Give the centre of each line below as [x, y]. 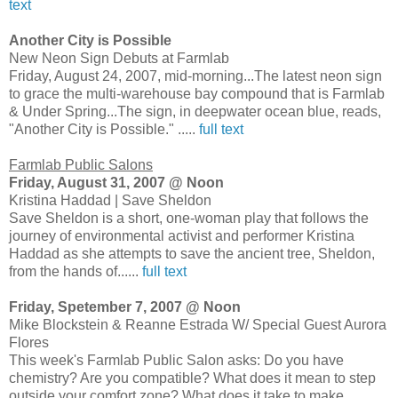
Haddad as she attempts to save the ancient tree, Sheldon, [192, 253]
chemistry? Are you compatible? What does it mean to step [192, 378]
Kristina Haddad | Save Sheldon [110, 200]
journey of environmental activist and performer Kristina [182, 235]
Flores [29, 342]
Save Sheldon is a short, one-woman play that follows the [189, 218]
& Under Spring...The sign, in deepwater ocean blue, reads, [195, 111]
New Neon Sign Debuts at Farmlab [119, 58]
